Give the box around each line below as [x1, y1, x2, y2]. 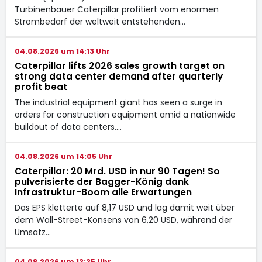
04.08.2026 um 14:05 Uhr [14, 151, 112, 161]
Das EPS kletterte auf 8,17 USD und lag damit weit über [14, 201, 235, 213]
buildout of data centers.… [14, 120, 122, 133]
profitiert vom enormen [121, 3, 219, 15]
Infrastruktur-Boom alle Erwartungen [14, 185, 192, 198]
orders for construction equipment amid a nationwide [14, 108, 236, 120]
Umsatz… [14, 226, 51, 238]
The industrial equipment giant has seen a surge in [14, 96, 222, 108]
